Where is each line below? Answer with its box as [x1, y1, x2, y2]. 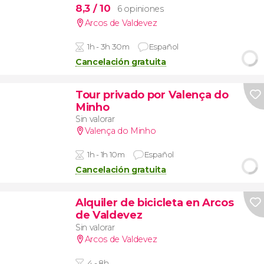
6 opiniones [117, 3, 164, 14]
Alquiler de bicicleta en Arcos [75, 196, 234, 210]
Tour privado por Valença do [75, 87, 229, 101]
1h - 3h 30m [87, 41, 130, 51]
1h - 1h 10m [87, 150, 125, 160]
